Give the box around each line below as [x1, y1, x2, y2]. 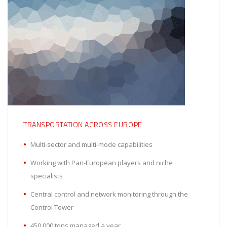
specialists [30, 171, 63, 181]
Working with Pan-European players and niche [30, 158, 173, 168]
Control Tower [30, 203, 73, 212]
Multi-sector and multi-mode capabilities [30, 140, 153, 149]
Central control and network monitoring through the [30, 190, 188, 199]
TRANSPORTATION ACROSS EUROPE [23, 119, 142, 130]
